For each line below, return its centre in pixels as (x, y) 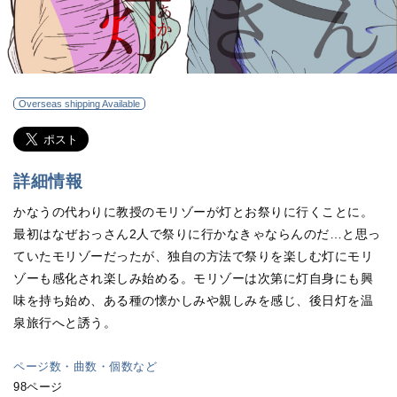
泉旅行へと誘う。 (65, 322)
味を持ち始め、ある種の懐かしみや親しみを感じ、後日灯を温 (194, 300)
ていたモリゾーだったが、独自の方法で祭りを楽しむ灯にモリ (194, 256)
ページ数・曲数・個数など (86, 366)
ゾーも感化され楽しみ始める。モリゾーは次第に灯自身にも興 (194, 278)
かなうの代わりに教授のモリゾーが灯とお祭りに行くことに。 (194, 211)
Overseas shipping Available (79, 103)
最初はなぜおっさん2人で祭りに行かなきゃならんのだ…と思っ (197, 234)
